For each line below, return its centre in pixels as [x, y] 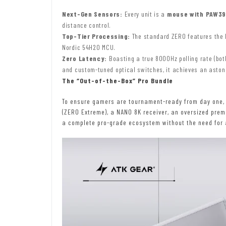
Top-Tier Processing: [96, 36]
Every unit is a [145, 14]
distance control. [87, 25]
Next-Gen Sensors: [92, 14]
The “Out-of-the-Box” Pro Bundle [118, 80]
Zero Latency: [85, 58]
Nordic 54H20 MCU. [89, 47]
